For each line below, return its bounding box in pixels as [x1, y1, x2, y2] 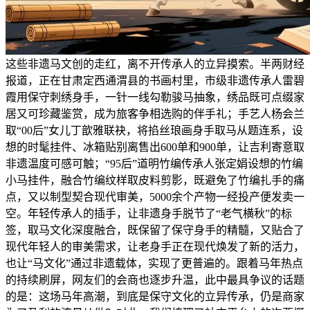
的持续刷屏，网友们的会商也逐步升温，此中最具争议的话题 [6, 274, 304, 286]
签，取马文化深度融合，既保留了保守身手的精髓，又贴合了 [6, 224, 304, 237]
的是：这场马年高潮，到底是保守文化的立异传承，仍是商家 [6, 291, 304, 303]
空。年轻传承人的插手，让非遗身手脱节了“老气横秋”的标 [6, 208, 292, 220]
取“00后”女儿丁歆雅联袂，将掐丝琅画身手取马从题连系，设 [6, 125, 303, 137]
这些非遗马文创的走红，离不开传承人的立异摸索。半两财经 [6, 58, 304, 71]
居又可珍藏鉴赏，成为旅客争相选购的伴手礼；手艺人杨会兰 [6, 108, 304, 120]
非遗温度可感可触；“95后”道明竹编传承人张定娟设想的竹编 [6, 158, 303, 170]
